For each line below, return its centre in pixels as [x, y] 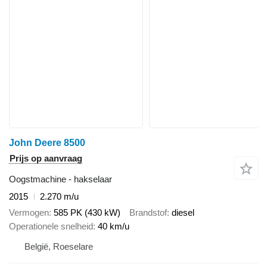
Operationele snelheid [51, 226]
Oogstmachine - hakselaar [60, 179]
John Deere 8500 [47, 143]
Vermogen [29, 212]
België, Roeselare [59, 246]
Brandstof [148, 212]
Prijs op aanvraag [46, 159]
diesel [183, 212]
